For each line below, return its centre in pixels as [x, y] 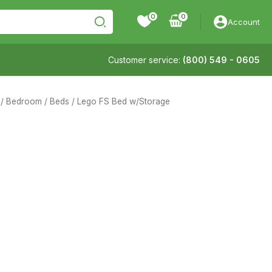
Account [244, 22]
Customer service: [145, 60]
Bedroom [24, 101]
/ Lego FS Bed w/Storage [119, 101]
